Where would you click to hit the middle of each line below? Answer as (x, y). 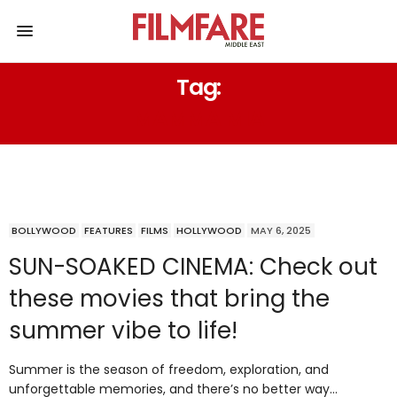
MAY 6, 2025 (281, 230)
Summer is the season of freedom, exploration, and (169, 369)
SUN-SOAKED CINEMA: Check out (193, 266)
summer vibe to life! (123, 330)
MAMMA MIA (198, 118)
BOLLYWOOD (44, 230)
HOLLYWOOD (209, 230)
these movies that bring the (169, 298)
